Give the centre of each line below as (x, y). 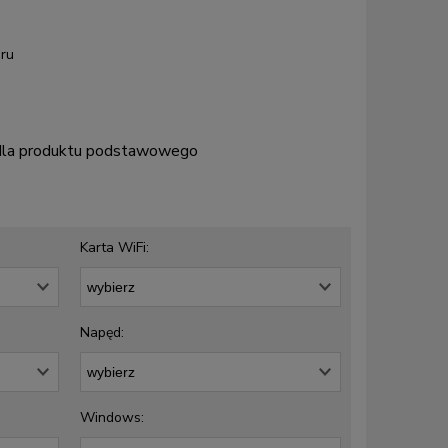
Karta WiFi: (115, 247)
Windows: (112, 417)
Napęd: (102, 332)
